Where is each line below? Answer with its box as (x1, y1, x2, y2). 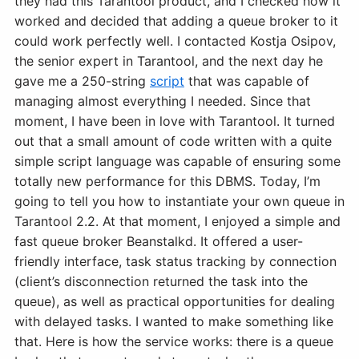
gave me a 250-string (14, 72, 150, 89)
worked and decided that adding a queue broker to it (14, 12, 338, 29)
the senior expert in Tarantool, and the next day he (14, 52, 323, 69)
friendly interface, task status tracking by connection (14, 252, 337, 269)
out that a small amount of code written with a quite (14, 132, 332, 149)
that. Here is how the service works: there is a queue (14, 333, 333, 349)
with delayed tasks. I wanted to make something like (14, 313, 333, 329)
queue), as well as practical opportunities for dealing (14, 292, 335, 309)
